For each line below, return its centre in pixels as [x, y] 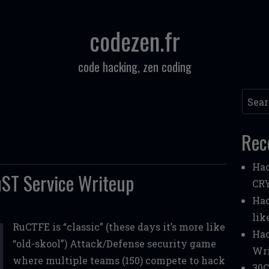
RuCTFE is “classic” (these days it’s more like [119, 227]
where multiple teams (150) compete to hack [119, 260]
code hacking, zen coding [134, 67]
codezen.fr [134, 41]
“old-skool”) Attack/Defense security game [114, 243]
